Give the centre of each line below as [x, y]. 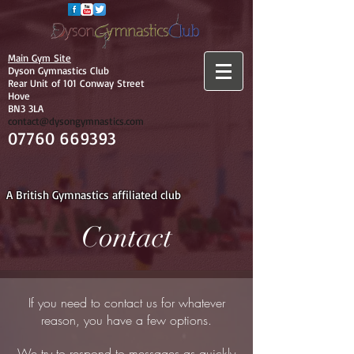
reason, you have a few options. [126, 320]
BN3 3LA [26, 108]
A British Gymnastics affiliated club [93, 195]
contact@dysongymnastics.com [76, 121]
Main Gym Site [40, 58]
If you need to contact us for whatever [126, 303]
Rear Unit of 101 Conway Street [76, 83]
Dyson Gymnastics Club [58, 70]
